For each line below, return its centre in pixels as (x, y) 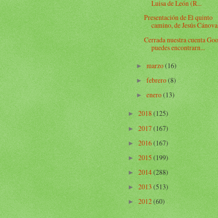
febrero (157, 80)
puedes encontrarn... (178, 47)
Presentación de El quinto (179, 18)
